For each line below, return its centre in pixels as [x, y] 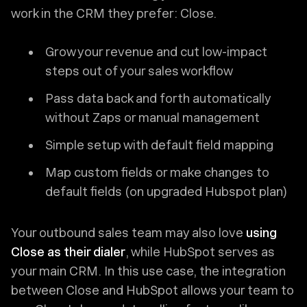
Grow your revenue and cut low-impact [156, 52]
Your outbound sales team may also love [128, 233]
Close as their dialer [68, 252]
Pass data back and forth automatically [158, 99]
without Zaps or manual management [152, 118]
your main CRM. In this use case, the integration [148, 271]
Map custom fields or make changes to [157, 173]
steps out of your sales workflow [139, 71]
